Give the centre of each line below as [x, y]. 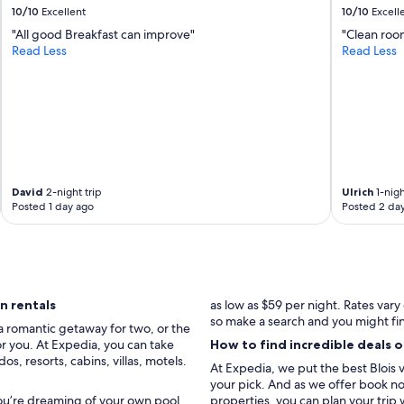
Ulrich [357, 191]
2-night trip [73, 192]
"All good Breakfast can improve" [104, 34]
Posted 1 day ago [53, 206]
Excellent [64, 11]
